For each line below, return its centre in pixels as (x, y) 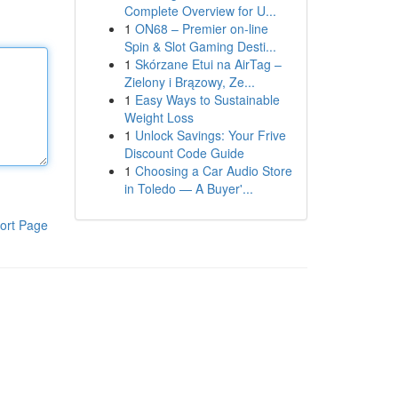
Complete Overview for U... (200, 11)
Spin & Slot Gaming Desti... (200, 46)
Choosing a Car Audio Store (213, 171)
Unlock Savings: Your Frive (210, 135)
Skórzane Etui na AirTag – (208, 64)
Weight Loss (159, 117)
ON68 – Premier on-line (201, 28)
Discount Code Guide (184, 153)
